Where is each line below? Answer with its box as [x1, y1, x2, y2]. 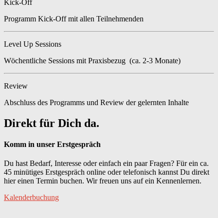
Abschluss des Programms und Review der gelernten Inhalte [4, 98, 189, 107]
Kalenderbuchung [4, 193, 59, 202]
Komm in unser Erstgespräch [4, 140, 101, 148]
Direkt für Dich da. [4, 116, 99, 129]
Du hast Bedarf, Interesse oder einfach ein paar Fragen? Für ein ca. [4, 159, 209, 168]
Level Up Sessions [4, 39, 61, 48]
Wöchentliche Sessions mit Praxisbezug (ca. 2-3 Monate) [4, 56, 181, 65]
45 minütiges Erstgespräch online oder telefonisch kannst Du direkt [4, 168, 209, 177]
